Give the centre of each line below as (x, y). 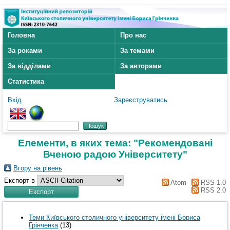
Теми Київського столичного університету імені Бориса (114, 217)
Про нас (133, 35)
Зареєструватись (140, 100)
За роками (25, 51)
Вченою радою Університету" (115, 155)
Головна (21, 35)
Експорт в (21, 181)
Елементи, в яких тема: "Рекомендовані (115, 143)
